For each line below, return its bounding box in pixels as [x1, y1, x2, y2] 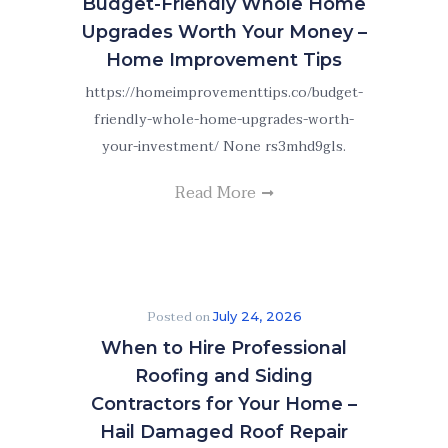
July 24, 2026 [212, 308, 302, 324]
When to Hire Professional [101, 337, 347, 359]
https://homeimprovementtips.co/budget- [85, 81, 363, 104]
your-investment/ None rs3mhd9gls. [102, 135, 346, 158]
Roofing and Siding [135, 365, 313, 387]
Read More [175, 179, 260, 207]
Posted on [146, 306, 213, 328]
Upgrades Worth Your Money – [81, 21, 367, 43]
